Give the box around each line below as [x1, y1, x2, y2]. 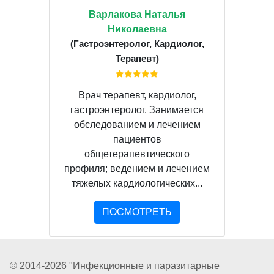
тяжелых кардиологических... [72, 177, 202, 188]
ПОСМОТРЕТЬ [102, 206, 172, 217]
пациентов [113, 133, 161, 144]
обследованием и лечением [73, 119, 201, 130]
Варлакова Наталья [89, 9, 185, 20]
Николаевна [107, 23, 167, 34]
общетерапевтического [84, 148, 190, 159]
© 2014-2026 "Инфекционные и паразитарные [10, 260, 220, 271]
